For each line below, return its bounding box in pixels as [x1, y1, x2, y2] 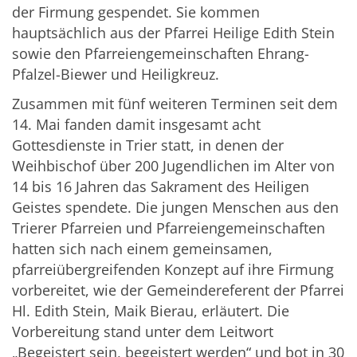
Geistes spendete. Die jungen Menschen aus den [12, 198, 339, 218]
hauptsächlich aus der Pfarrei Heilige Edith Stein [12, 23, 335, 43]
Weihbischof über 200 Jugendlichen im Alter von [12, 156, 335, 176]
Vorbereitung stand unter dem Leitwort [12, 322, 273, 342]
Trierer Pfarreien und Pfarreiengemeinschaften [12, 218, 325, 238]
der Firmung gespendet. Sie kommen [12, 2, 260, 22]
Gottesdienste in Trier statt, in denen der [12, 135, 284, 155]
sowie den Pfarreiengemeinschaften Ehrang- [12, 44, 309, 64]
